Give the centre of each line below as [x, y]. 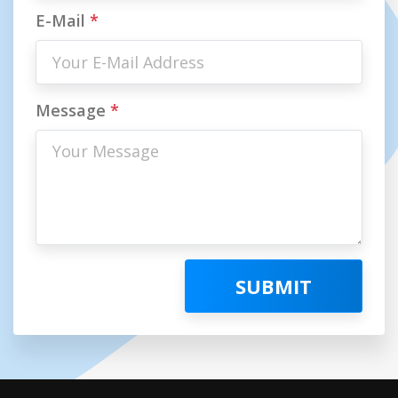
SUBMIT [274, 286]
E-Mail [63, 20]
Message [73, 110]
